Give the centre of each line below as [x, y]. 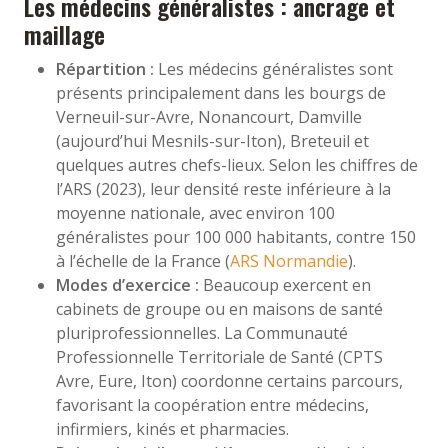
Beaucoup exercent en [285, 284]
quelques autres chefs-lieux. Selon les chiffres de [237, 164]
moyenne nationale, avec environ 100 [195, 212]
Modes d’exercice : [127, 284]
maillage [64, 34]
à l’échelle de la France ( [143, 260]
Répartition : [105, 68]
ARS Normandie [289, 260]
